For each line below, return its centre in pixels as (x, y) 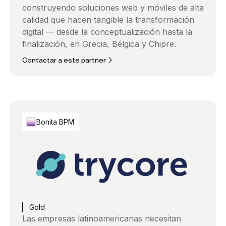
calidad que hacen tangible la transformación (108, 19)
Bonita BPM (55, 122)
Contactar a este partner (64, 60)
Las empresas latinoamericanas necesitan (102, 218)
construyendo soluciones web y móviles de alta (113, 7)
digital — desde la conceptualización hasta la (107, 32)
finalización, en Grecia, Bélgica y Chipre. (99, 44)
